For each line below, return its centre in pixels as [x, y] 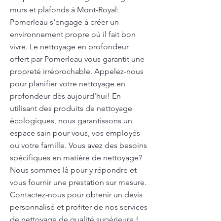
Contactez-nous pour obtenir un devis [76, 195]
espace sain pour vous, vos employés [75, 133]
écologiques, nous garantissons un [71, 121]
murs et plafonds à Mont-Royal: [64, 10]
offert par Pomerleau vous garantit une [77, 59]
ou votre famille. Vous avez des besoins [78, 145]
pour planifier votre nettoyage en [68, 84]
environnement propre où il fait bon [73, 34]
